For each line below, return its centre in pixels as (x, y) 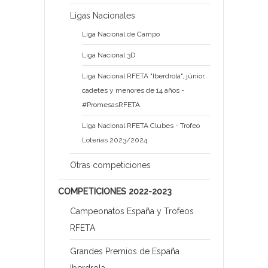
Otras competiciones (110, 165)
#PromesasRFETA (111, 105)
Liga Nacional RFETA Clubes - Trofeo (141, 126)
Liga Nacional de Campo (121, 34)
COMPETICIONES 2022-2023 (115, 192)
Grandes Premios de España (125, 252)
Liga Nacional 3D (109, 55)
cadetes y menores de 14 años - (133, 91)
